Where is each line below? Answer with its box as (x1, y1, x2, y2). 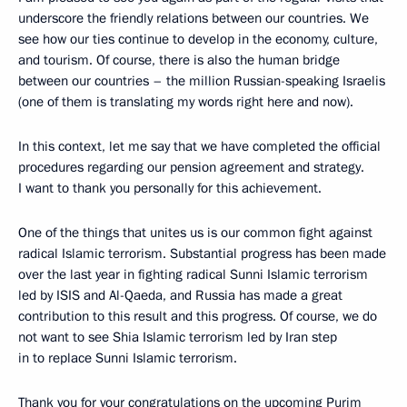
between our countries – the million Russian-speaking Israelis (18, 72, 385, 90)
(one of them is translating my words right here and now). (18, 93, 353, 111)
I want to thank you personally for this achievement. (18, 179, 322, 197)
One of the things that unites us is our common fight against (18, 223, 372, 242)
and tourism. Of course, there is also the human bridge (18, 51, 340, 69)
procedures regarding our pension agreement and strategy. (18, 158, 364, 176)
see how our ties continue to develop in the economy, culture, (18, 30, 378, 48)
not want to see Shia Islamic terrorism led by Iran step (18, 328, 337, 346)
